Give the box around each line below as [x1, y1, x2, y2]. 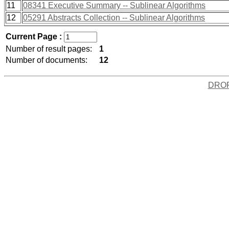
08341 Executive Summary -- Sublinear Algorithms [23, 1, 205, 10]
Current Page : [6, 32, 64, 41]
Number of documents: [6, 56, 87, 64]
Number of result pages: [6, 44, 92, 53]
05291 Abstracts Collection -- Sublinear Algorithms [23, 13, 205, 22]
